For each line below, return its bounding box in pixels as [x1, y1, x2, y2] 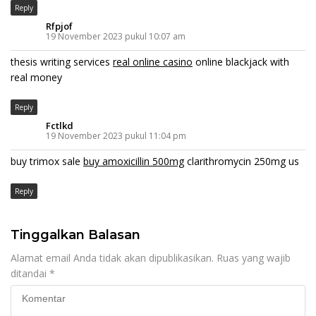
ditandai [11, 266, 49, 280]
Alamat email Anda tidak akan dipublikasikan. [11, 250, 214, 265]
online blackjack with [193, 54, 289, 68]
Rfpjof [46, 19, 73, 32]
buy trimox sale [11, 154, 83, 168]
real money [11, 70, 62, 84]
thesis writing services [11, 54, 113, 68]
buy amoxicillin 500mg [83, 154, 184, 168]
